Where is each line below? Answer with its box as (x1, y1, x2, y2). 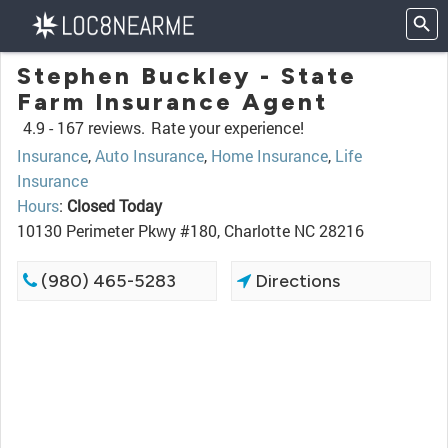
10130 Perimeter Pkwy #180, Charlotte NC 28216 (17, 220, 364, 241)
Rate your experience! (151, 117, 304, 138)
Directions (251, 270, 341, 292)
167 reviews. (57, 117, 145, 138)
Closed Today (67, 195, 162, 216)
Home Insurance (211, 145, 328, 166)
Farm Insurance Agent (17, 87, 328, 116)
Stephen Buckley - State (17, 61, 357, 90)
